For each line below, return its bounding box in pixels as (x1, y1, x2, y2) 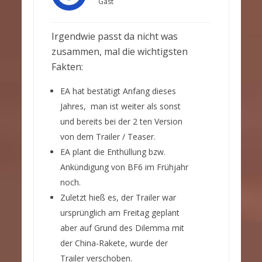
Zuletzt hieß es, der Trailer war (60, 192, 176, 204)
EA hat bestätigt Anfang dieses (60, 85, 176, 97)
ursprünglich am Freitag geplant (60, 207, 180, 219)
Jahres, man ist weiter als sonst (60, 101, 181, 112)
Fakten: (51, 60, 83, 74)
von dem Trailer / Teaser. (60, 131, 156, 143)
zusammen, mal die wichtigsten (51, 45, 188, 58)
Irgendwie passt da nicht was (51, 30, 178, 43)
